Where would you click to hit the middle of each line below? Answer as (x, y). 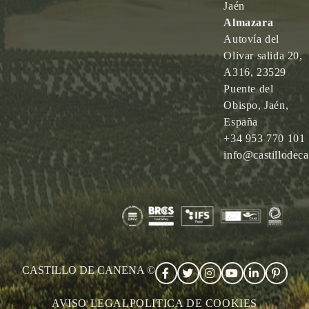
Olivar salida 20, (263, 56)
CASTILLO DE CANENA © (88, 270)
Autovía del (252, 39)
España (241, 122)
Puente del (249, 89)
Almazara (249, 23)
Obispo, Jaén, (256, 106)
